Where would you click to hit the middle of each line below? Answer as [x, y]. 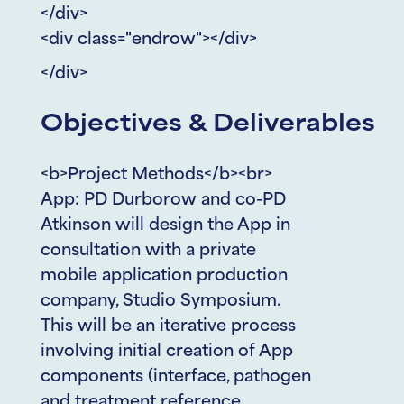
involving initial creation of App [167, 352]
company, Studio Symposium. [160, 302]
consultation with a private [148, 251]
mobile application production [164, 276]
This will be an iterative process [168, 327]
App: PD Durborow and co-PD [163, 201]
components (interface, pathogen [176, 377]
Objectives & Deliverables [208, 125]
